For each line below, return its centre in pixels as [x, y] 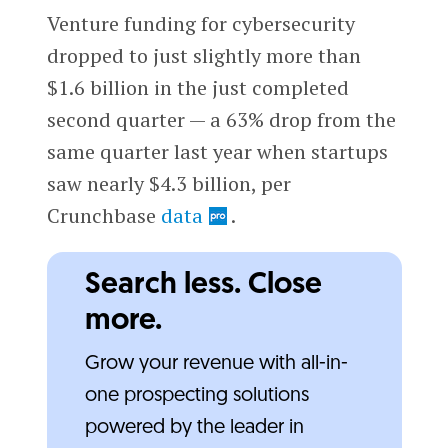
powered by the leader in [194, 427]
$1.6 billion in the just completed [197, 87]
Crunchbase [103, 215]
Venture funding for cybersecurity [200, 23]
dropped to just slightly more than [203, 55]
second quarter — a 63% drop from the [221, 119]
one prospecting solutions [196, 395]
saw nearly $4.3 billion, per [168, 183]
